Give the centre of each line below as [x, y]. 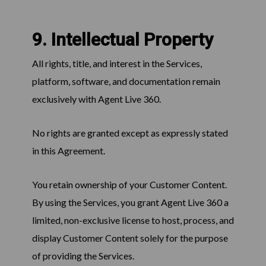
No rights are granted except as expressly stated [130, 133]
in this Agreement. [68, 151]
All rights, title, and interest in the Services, [117, 64]
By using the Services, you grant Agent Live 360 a [130, 202]
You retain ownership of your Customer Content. [129, 185]
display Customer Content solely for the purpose [130, 238]
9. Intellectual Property [122, 40]
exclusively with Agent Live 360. [96, 99]
